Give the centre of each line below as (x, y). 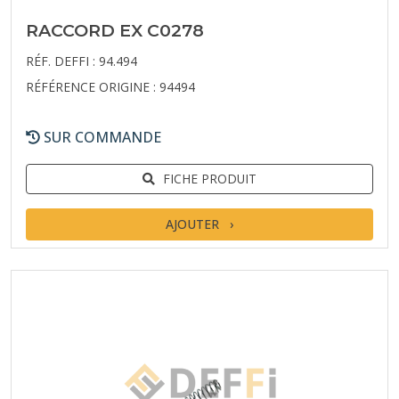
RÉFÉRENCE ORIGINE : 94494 (110, 86)
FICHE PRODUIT (210, 178)
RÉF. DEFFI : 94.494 (81, 61)
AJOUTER (192, 224)
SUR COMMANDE (101, 137)
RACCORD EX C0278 (115, 30)
